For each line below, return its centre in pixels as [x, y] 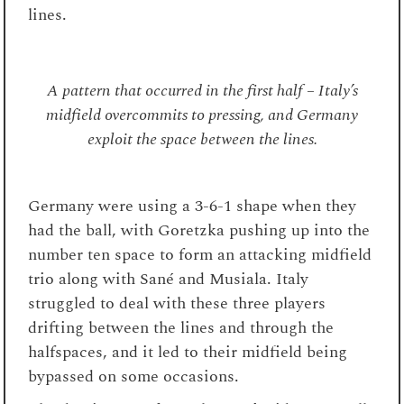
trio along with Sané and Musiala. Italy [169, 279]
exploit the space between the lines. [202, 139]
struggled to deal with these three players [177, 303]
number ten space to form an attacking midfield [200, 254]
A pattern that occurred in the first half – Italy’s [202, 90]
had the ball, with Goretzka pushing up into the [199, 230]
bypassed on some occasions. [134, 376]
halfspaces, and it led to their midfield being [188, 352]
